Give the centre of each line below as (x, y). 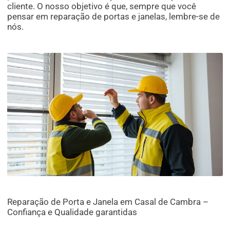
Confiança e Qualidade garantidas (72, 212)
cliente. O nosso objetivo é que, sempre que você (102, 6)
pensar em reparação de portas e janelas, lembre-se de (114, 17)
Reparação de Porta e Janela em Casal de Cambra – (108, 202)
